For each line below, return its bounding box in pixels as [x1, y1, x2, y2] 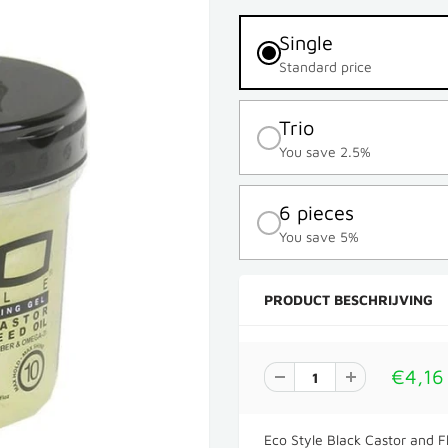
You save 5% [279, 228, 359, 245]
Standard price [279, 58, 372, 75]
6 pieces [279, 201, 354, 224]
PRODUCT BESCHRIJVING [264, 291, 433, 308]
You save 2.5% [279, 143, 371, 160]
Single [279, 31, 333, 54]
